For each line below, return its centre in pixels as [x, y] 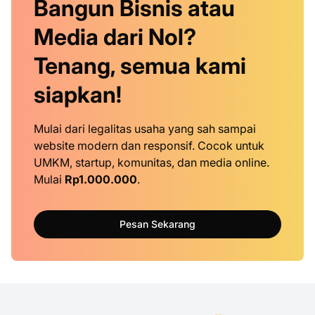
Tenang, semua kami [140, 66]
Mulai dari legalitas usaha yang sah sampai [145, 129]
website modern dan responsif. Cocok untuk [149, 146]
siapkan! [78, 95]
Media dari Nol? [115, 37]
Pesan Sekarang [157, 224]
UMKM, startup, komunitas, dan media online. [152, 163]
